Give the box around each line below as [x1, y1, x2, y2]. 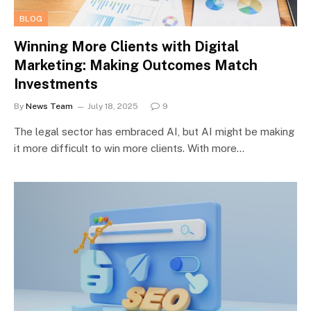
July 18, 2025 [87, 101, 138, 111]
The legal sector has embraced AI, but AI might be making [14, 126, 294, 137]
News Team [26, 101, 73, 111]
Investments [14, 76, 98, 92]
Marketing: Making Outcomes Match [14, 57, 258, 74]
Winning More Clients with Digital [14, 38, 239, 55]
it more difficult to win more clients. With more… [14, 142, 244, 154]
